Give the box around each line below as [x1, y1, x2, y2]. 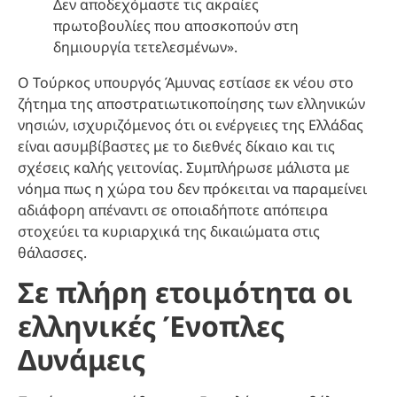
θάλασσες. [18, 242, 87, 262]
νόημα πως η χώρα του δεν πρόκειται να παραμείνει [18, 178, 367, 198]
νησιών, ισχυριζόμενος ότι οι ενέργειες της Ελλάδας [18, 114, 363, 135]
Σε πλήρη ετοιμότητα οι [18, 273, 353, 312]
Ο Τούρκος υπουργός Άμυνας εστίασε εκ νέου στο [18, 72, 354, 92]
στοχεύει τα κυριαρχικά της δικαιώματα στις [18, 221, 320, 241]
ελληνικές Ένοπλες [18, 307, 284, 346]
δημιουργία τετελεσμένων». [53, 36, 237, 57]
